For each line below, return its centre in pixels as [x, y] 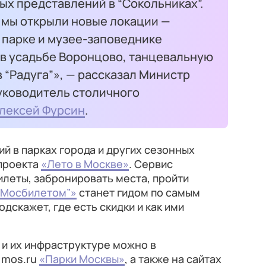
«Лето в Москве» [85, 164]
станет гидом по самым [138, 192]
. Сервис [151, 164]
